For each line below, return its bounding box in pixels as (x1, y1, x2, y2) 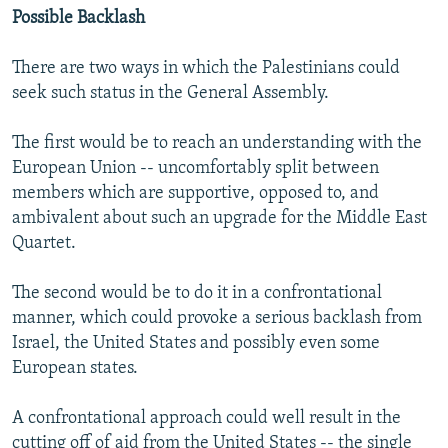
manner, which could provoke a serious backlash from (12, 308, 422, 328)
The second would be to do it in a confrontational (12, 283, 382, 303)
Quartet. (12, 233, 76, 253)
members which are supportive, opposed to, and (12, 183, 379, 203)
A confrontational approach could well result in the (12, 408, 401, 428)
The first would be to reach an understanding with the (12, 133, 422, 153)
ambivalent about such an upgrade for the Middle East (12, 208, 427, 228)
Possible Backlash (12, 8, 145, 28)
